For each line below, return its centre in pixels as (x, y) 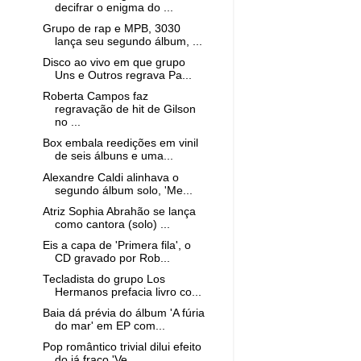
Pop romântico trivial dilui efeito (122, 347)
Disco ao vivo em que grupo (114, 63)
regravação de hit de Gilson (125, 110)
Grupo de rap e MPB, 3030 (111, 29)
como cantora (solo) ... (112, 224)
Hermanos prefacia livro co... (128, 292)
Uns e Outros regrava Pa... (123, 76)
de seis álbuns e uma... (114, 156)
